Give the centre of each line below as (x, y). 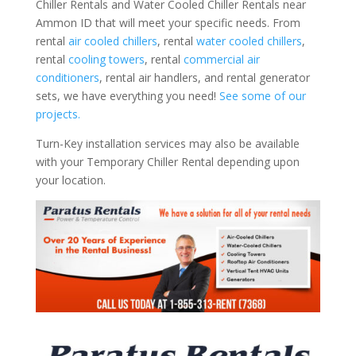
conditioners (67, 78)
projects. (58, 114)
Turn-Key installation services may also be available (167, 144)
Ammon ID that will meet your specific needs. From (168, 23)
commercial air (221, 60)
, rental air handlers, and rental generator (204, 78)
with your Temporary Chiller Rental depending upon (167, 162)
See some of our (262, 96)
